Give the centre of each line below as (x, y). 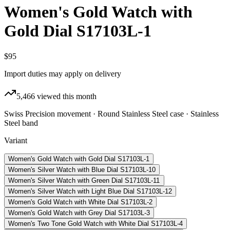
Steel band (21, 123)
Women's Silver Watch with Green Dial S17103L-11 (84, 180)
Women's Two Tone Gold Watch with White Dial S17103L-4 (95, 223)
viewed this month (66, 96)
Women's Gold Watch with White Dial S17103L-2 (80, 202)
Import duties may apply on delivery (63, 73)
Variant (16, 140)
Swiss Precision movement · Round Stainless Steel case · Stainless (111, 113)
